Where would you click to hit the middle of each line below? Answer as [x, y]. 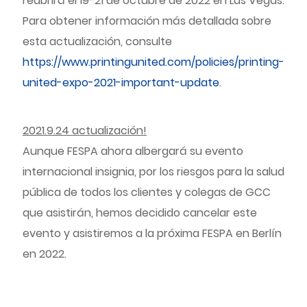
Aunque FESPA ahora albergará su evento [133, 151]
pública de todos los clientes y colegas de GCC [147, 192]
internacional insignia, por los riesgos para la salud [153, 172]
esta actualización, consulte [97, 41]
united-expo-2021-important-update [121, 83]
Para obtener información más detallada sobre [147, 21]
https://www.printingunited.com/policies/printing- [153, 62]
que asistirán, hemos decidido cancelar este [140, 213]
